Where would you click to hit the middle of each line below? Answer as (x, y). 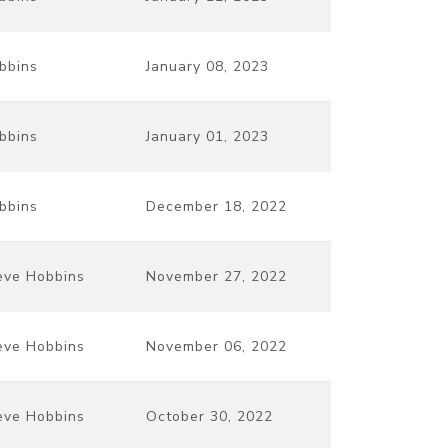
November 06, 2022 (216, 346)
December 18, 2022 (216, 206)
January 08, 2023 (207, 66)
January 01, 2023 (207, 136)
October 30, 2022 (209, 416)
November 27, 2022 (216, 276)
